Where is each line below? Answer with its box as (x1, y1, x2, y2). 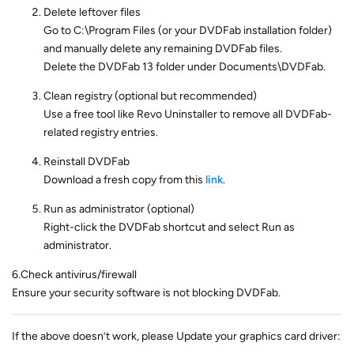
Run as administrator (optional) (43, 202, 194, 216)
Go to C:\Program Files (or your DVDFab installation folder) (43, 24, 332, 37)
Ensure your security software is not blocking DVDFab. (12, 286, 281, 299)
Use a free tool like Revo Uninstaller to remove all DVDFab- (43, 107, 332, 121)
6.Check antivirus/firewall (12, 268, 137, 281)
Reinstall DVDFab (43, 155, 130, 168)
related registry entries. (43, 126, 158, 139)
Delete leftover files (43, 6, 141, 19)
